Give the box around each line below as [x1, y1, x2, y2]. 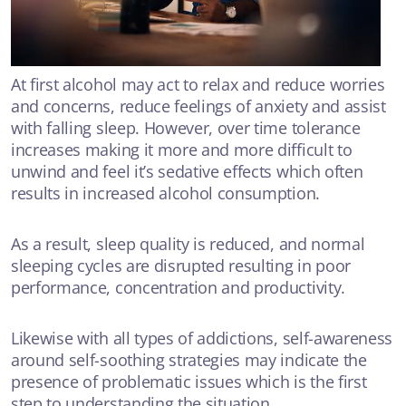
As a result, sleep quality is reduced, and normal [11, 232, 365, 255]
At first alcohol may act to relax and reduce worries [11, 72, 385, 95]
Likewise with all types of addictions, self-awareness [11, 326, 393, 349]
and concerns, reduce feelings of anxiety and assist [11, 94, 386, 117]
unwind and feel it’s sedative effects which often [11, 159, 363, 182]
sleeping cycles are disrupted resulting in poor [11, 254, 351, 276]
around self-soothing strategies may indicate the [11, 348, 367, 371]
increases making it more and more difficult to [11, 138, 353, 160]
